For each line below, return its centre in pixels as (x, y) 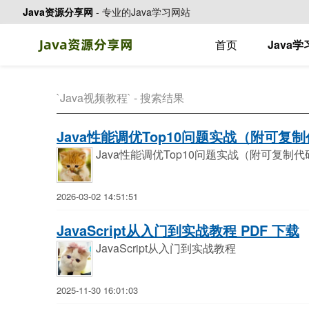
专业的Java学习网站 (146, 12)
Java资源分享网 (58, 12)
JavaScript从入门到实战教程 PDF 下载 (178, 230)
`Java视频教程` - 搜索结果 (120, 98)
